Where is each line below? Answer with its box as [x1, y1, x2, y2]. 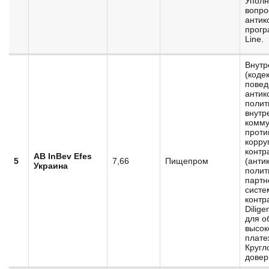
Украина [34, 161, 68, 171]
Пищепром [165, 156, 208, 166]
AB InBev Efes [34, 151, 92, 161]
